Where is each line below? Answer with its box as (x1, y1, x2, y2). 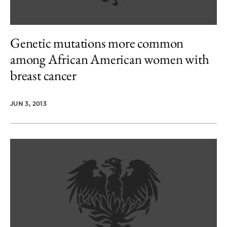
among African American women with (10, 50, 209, 68)
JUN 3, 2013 (10, 99, 47, 107)
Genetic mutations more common (10, 33, 184, 52)
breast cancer (10, 66, 77, 84)
